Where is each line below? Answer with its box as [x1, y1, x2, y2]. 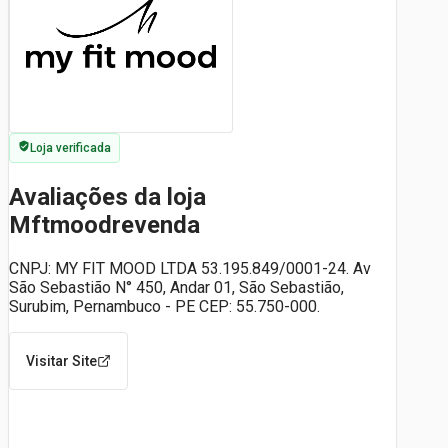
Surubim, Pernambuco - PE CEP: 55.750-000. [9, 296, 320, 316]
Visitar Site [26, 352, 97, 369]
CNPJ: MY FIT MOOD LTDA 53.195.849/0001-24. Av [9, 258, 371, 278]
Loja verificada [30, 141, 111, 155]
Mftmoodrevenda [9, 210, 200, 239]
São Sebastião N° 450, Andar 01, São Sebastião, [9, 277, 344, 297]
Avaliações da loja [9, 182, 206, 211]
